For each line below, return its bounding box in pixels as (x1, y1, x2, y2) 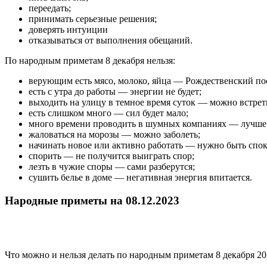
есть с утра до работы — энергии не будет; (29, 86, 201, 97)
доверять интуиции (29, 24, 108, 35)
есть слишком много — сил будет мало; (29, 108, 188, 119)
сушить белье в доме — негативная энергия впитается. (29, 172, 252, 183)
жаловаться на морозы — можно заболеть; (29, 129, 200, 140)
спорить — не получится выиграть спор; (29, 151, 194, 162)
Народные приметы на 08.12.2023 (5, 194, 179, 207)
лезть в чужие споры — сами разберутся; (29, 162, 195, 172)
